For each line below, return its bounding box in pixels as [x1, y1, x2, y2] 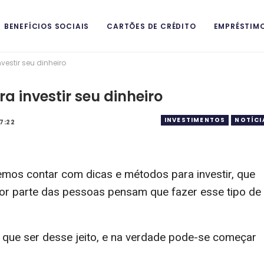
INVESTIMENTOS [164, 115, 226, 124]
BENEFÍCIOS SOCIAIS [4, 21, 90, 31]
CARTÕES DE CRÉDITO [107, 21, 196, 31]
